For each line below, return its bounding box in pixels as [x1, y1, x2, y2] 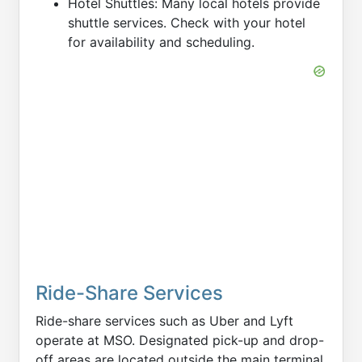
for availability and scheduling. [68, 34, 255, 50]
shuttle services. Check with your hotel [68, 15, 305, 31]
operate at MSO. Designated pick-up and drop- [36, 332, 324, 348]
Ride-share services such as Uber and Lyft [36, 313, 293, 329]
